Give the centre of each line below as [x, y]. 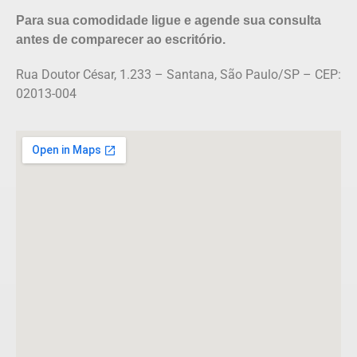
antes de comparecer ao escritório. [121, 39]
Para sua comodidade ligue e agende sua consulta [169, 20]
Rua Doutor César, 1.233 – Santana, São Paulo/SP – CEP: [178, 74]
